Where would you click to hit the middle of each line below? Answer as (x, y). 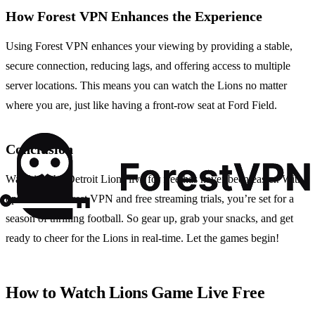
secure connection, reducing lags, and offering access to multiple (148, 65)
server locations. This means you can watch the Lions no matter (146, 85)
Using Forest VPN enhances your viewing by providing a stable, (149, 46)
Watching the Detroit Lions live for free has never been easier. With (154, 179)
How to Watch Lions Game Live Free (135, 292)
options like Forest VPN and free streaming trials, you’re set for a (150, 198)
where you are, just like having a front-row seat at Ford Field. (141, 105)
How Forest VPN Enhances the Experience (134, 16)
